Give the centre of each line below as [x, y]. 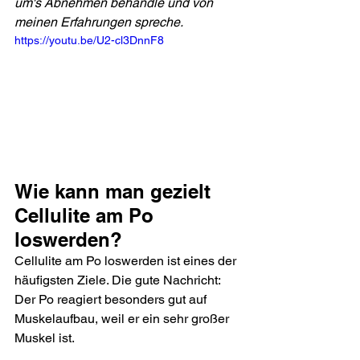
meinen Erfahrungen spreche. [99, 22]
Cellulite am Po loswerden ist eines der [127, 261]
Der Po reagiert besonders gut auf [112, 300]
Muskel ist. [45, 338]
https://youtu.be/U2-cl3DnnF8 [89, 40]
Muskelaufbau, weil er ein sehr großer [123, 319]
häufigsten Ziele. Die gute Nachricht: [119, 280]
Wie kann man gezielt [115, 192]
